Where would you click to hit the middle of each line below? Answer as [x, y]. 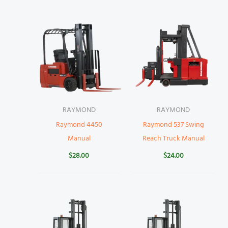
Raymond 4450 [79, 125]
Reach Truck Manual [173, 138]
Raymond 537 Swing [173, 125]
